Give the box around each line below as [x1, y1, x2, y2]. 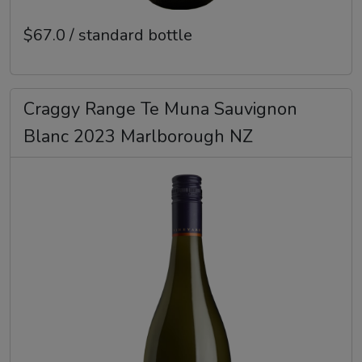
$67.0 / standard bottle [23, 24, 192, 47]
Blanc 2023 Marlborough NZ [23, 124, 253, 149]
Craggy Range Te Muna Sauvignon [23, 97, 297, 122]
